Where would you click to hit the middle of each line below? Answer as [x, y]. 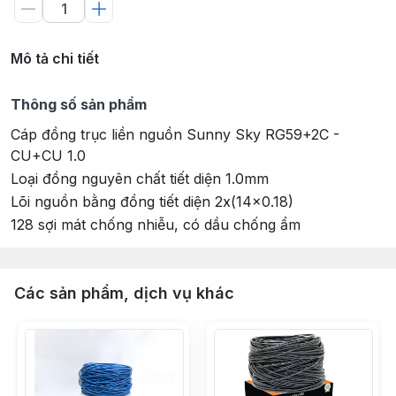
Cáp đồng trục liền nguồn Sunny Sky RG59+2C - [175, 134]
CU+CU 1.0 [48, 156]
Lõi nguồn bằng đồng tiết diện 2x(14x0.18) [152, 202]
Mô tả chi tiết [55, 58]
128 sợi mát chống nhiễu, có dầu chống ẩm [156, 225]
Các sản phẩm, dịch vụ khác [124, 293]
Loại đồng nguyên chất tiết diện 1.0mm [140, 179]
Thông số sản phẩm [79, 104]
